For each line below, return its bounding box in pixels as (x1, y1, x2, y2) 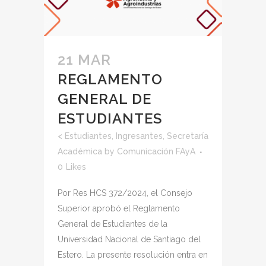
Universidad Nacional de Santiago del (58, 234, 201, 244)
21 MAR (58, 50, 111, 68)
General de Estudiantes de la (58, 218, 167, 229)
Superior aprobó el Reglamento (58, 203, 180, 213)
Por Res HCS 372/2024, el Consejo (58, 188, 192, 198)
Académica (58, 146, 102, 156)
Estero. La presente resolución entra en (58, 249, 208, 259)
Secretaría (167, 131, 208, 141)
